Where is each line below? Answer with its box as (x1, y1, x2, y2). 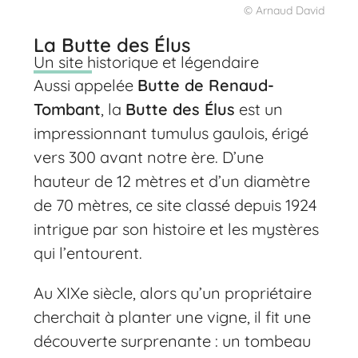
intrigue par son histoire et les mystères (34, 218, 320, 239)
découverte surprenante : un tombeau (34, 330, 312, 351)
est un (235, 98, 284, 119)
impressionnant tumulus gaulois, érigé (34, 122, 309, 143)
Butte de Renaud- (137, 74, 275, 95)
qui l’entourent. (34, 242, 143, 263)
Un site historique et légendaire (34, 52, 260, 73)
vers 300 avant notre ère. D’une (34, 146, 265, 167)
